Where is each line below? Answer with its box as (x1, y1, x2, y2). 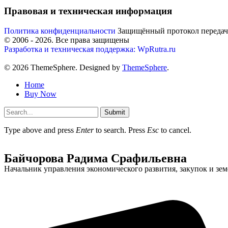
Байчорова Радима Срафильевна (4, 151, 187, 165)
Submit (104, 108, 125, 116)
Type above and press (4, 125, 76, 134)
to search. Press (94, 125, 147, 134)
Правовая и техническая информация (4, 6, 172, 17)
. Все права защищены (51, 35, 129, 44)
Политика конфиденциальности (4, 26, 116, 35)
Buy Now (24, 89, 56, 98)
